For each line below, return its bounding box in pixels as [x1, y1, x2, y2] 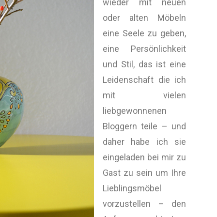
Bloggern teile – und [103, 121, 186, 131]
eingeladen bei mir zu [103, 152, 186, 162]
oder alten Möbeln [103, 13, 186, 23]
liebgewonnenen [103, 106, 167, 116]
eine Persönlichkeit [103, 44, 186, 54]
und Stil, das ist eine [103, 59, 186, 69]
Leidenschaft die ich [103, 75, 186, 85]
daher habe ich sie [103, 137, 186, 147]
